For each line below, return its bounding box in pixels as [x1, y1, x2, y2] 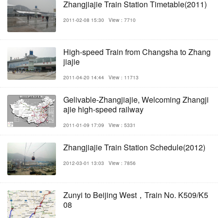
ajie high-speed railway [63, 103, 144, 115]
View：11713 [109, 73, 139, 81]
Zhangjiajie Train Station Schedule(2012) [63, 141, 205, 153]
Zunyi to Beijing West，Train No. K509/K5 [63, 189, 208, 200]
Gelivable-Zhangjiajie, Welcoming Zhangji [63, 93, 209, 105]
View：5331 [109, 121, 136, 128]
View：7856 [109, 159, 136, 166]
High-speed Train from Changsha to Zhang [63, 46, 211, 57]
